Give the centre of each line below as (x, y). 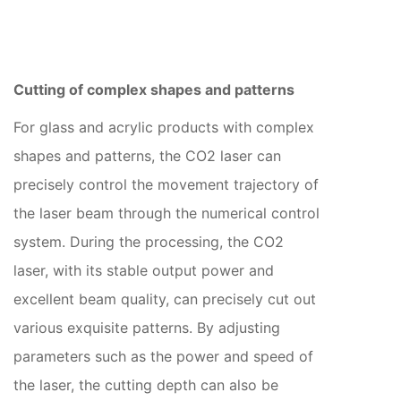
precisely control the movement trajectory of (166, 184)
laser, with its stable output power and (144, 270)
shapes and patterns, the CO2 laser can (147, 155)
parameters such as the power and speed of (163, 356)
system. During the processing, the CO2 (149, 241)
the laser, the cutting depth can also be (146, 384)
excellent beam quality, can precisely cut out (165, 299)
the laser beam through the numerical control (166, 213)
